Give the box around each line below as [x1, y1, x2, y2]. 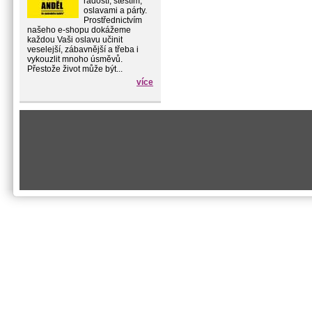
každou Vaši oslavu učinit [27, 35, 123, 45]
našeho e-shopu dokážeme [27, 25, 131, 35]
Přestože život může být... [27, 64, 123, 74]
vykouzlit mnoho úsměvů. [27, 54, 127, 64]
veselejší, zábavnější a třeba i [27, 45, 139, 54]
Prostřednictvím [84, 15, 142, 25]
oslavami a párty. [84, 6, 147, 15]
